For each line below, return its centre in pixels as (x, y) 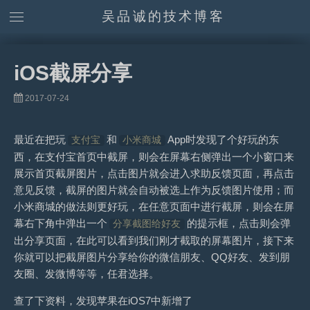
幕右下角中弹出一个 (61, 223)
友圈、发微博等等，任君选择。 (86, 274)
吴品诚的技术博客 (163, 16)
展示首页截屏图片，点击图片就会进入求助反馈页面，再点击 (154, 173)
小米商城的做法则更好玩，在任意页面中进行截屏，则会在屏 (154, 207)
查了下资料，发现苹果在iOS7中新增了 (103, 301)
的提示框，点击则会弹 (238, 223)
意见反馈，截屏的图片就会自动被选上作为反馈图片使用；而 (154, 190)
